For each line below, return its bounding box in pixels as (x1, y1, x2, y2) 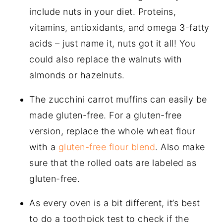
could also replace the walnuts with (29, 54, 182, 65)
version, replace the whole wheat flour (29, 126, 196, 137)
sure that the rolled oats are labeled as (29, 158, 197, 168)
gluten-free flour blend (58, 142, 156, 153)
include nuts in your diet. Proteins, (29, 6, 176, 17)
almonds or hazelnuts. (29, 70, 125, 81)
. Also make (155, 142, 205, 153)
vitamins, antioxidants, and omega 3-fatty (29, 22, 210, 33)
